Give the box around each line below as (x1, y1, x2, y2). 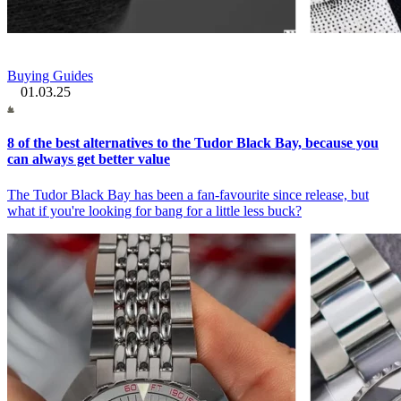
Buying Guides (7, 68, 93, 84)
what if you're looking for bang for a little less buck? (7, 202, 302, 218)
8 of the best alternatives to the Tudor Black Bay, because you (7, 135, 379, 151)
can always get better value (7, 151, 170, 167)
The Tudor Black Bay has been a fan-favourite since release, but (7, 186, 369, 202)
